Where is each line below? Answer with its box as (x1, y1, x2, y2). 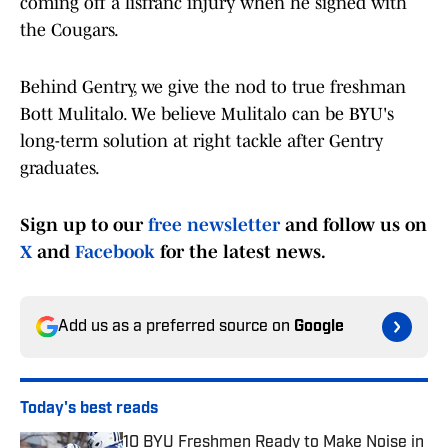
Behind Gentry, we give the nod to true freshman (20, 77, 406, 98)
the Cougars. (20, 20, 119, 41)
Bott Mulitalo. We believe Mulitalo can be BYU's (20, 104, 394, 125)
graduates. (20, 158, 100, 179)
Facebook (75, 242, 155, 263)
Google (294, 319, 344, 336)
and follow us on (280, 215, 427, 236)
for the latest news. (155, 242, 326, 263)
